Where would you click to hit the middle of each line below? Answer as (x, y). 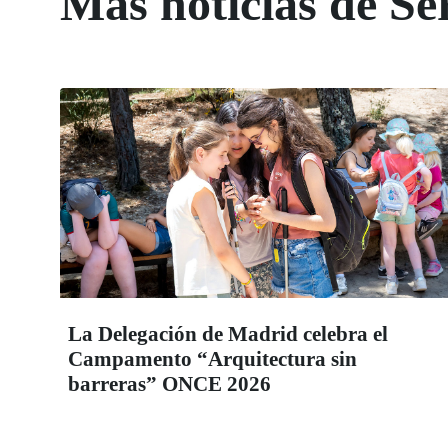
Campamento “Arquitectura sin (212, 359)
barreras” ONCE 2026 (169, 384)
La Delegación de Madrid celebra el (228, 334)
